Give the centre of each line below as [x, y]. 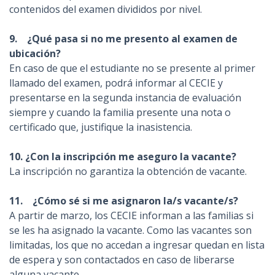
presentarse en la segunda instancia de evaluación [125, 98]
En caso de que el [50, 68]
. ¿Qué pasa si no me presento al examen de [126, 39]
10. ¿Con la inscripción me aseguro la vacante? [123, 157]
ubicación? [35, 53]
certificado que [43, 127]
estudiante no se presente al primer [173, 68]
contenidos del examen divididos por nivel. [106, 9]
